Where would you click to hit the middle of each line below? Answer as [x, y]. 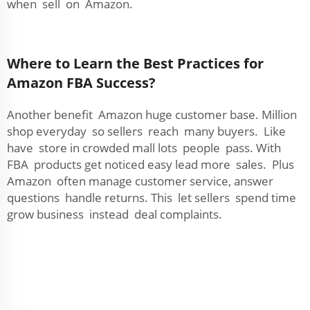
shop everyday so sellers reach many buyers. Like [148, 131]
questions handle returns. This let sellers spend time [153, 198]
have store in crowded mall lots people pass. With [144, 148]
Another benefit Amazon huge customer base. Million [152, 115]
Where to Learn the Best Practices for [135, 63]
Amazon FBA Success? [81, 83]
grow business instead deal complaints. [115, 214]
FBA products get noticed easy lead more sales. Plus [151, 164]
